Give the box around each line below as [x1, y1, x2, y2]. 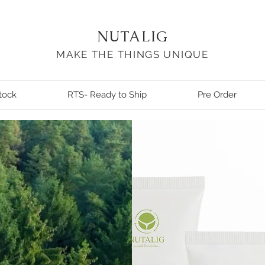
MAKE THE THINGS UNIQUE [56, 49, 209, 60]
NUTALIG [96, 27, 169, 46]
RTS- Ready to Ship [67, 89, 147, 100]
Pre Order [198, 89, 237, 100]
